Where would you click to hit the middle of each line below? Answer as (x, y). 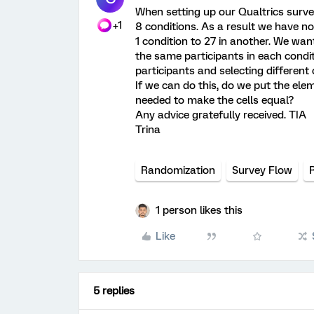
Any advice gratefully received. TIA (221, 115)
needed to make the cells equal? (214, 100)
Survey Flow (262, 170)
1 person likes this (199, 210)
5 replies (114, 291)
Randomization (178, 170)
